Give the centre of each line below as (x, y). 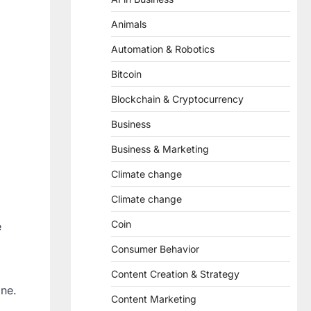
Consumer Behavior (155, 249)
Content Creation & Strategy (175, 274)
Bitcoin (126, 74)
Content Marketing (154, 299)
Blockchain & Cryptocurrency (177, 99)
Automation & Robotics (163, 49)
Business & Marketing (160, 149)
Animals (129, 24)
